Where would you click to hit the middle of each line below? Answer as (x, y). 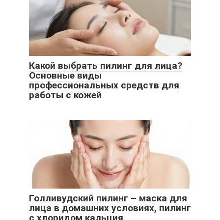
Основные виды (65, 76)
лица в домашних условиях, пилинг (110, 208)
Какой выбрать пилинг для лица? (106, 66)
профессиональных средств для (104, 85)
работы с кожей (65, 95)
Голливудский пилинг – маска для (108, 198)
